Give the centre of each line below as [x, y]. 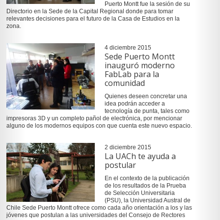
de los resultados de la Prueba [145, 186]
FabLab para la [132, 74]
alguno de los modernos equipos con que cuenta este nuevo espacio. [99, 125]
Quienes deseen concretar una [146, 96]
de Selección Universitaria [139, 193]
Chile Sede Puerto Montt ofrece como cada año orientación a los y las [99, 208]
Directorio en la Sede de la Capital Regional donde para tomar [90, 11]
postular [120, 165]
